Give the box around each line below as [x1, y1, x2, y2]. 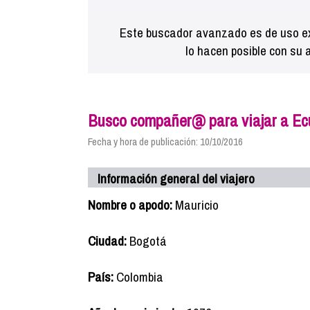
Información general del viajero [98, 170, 255, 188]
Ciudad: [88, 232, 127, 250]
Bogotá [127, 232, 167, 250]
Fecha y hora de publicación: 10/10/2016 [88, 134, 243, 149]
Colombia [113, 268, 163, 286]
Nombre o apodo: [88, 196, 172, 214]
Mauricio [172, 196, 219, 214]
